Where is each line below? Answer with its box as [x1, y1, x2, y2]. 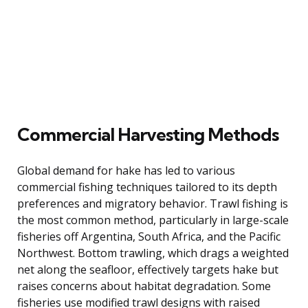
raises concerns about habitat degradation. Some [17, 278, 271, 294]
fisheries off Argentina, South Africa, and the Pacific [17, 228, 280, 244]
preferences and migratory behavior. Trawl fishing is [17, 195, 288, 211]
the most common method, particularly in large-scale [17, 212, 289, 228]
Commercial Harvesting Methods [17, 122, 278, 146]
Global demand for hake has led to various [17, 162, 235, 178]
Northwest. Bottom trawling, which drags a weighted [17, 245, 289, 261]
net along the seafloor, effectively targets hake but [17, 261, 278, 277]
